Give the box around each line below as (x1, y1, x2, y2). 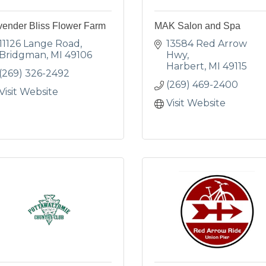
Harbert (166, 61, 204, 72)
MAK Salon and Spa (154, 21, 240, 31)
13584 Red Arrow (166, 38, 247, 49)
